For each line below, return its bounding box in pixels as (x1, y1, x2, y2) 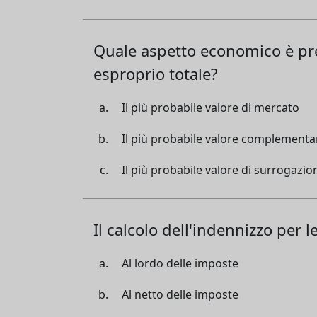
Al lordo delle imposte (122, 255, 238, 271)
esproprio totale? (93, 62, 218, 84)
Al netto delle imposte (122, 286, 238, 302)
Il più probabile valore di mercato (122, 99, 299, 115)
